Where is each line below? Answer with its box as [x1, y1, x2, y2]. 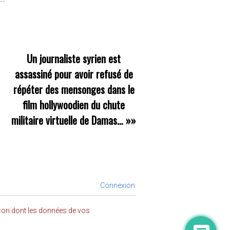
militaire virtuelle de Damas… [11, 112, 124, 128]
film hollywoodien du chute [23, 97, 125, 113]
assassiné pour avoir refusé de [14, 66, 133, 82]
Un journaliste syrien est [27, 51, 121, 67]
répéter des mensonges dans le [13, 82, 135, 98]
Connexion [99, 181, 135, 189]
